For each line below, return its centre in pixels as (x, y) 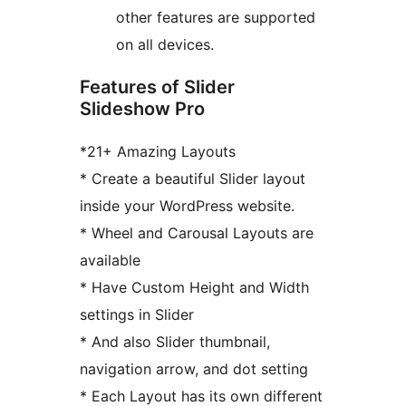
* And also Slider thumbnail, (175, 341)
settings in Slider (137, 314)
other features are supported (216, 17)
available (110, 260)
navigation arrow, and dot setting (194, 368)
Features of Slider (157, 87)
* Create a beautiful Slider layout (193, 178)
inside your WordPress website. (187, 205)
